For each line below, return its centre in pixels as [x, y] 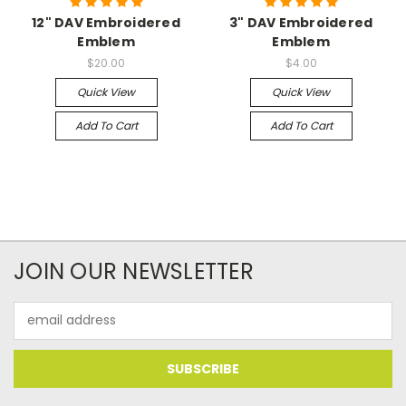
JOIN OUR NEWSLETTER [134, 271]
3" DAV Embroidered [301, 22]
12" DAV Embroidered [106, 22]
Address [39, 329]
